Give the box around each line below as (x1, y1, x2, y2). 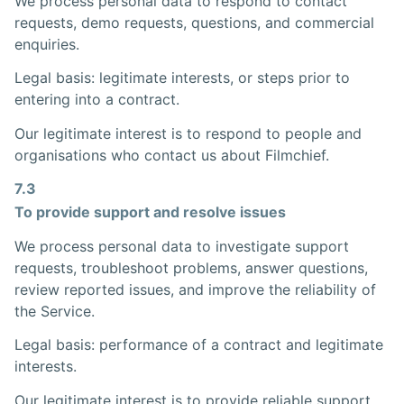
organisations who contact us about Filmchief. (14, 145, 329, 164)
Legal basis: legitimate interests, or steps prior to (14, 69, 350, 87)
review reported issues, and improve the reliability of (14, 280, 376, 298)
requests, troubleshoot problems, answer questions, (14, 258, 368, 277)
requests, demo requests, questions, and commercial (14, 13, 374, 32)
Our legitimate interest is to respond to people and (14, 124, 362, 142)
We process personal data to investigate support (14, 236, 349, 255)
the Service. (14, 301, 95, 320)
